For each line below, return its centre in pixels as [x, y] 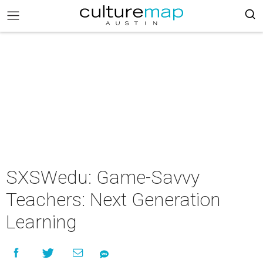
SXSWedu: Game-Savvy [103, 177]
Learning [41, 222]
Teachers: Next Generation [113, 200]
